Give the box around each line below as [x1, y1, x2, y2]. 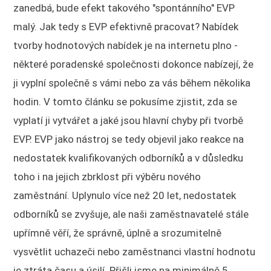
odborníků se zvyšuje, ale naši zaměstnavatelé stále [13, 207, 249, 220]
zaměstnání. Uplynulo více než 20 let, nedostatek [13, 189, 237, 201]
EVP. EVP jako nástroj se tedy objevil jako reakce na [13, 132, 244, 145]
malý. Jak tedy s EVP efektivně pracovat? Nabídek [13, 20, 239, 33]
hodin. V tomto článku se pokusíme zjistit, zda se [13, 95, 238, 108]
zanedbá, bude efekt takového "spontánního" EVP [13, 1, 235, 14]
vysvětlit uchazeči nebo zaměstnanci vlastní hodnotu [13, 245, 256, 258]
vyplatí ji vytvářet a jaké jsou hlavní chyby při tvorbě [13, 114, 244, 126]
